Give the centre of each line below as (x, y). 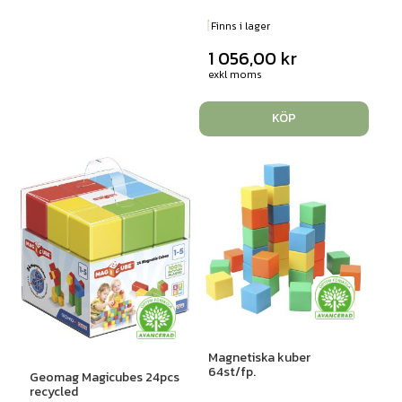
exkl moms (235, 74)
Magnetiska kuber (259, 358)
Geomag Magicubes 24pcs (104, 378)
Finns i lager (239, 26)
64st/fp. (232, 372)
